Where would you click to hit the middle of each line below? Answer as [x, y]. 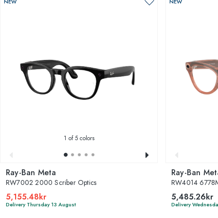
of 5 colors [80, 138]
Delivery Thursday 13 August [41, 204]
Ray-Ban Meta [31, 172]
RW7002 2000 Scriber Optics [51, 182]
